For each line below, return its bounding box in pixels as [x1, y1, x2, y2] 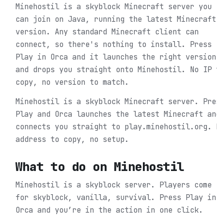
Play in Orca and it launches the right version [15, 51, 216, 62]
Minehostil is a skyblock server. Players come [15, 179, 212, 190]
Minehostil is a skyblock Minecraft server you [15, 1, 212, 12]
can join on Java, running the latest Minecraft [15, 14, 216, 24]
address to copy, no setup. [15, 134, 129, 144]
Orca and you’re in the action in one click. [15, 204, 203, 215]
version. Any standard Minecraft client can [15, 26, 199, 37]
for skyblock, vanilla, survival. [15, 192, 159, 202]
